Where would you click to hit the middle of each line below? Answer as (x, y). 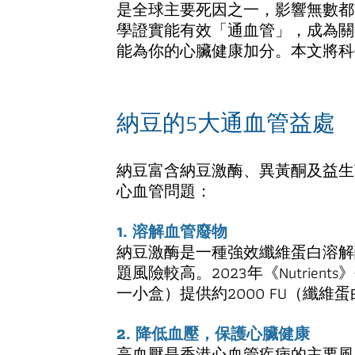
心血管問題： (164, 191)
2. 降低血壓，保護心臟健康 (213, 334)
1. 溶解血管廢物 (172, 231)
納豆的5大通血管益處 (226, 123)
